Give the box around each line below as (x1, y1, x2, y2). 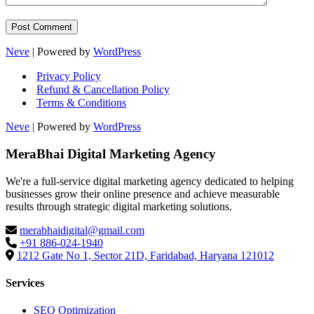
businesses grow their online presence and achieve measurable (6, 187, 280, 200)
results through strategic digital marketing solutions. (6, 200, 232, 212)
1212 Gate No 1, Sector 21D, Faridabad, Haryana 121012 (17, 249, 274, 261)
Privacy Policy (36, 70, 101, 83)
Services (6, 276, 44, 289)
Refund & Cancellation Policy (36, 83, 170, 96)
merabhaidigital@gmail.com (20, 224, 144, 236)
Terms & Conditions (36, 97, 126, 109)
